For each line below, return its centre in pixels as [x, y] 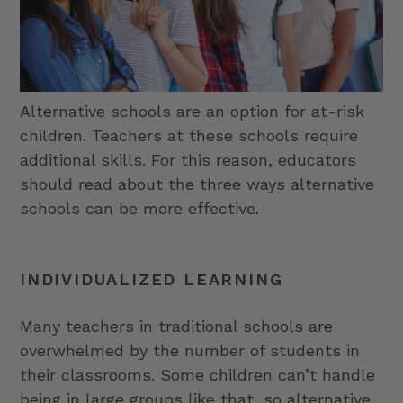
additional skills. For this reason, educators [188, 160]
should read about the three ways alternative [197, 184]
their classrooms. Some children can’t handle [197, 374]
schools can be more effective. [139, 209]
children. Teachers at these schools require [189, 136]
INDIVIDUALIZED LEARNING [152, 280]
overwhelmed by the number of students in [190, 350]
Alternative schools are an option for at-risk [192, 112]
